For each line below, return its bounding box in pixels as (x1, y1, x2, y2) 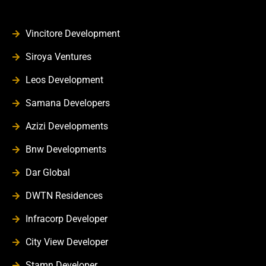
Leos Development (25, 74, 103, 85)
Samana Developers (25, 97, 110, 109)
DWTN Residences (25, 189, 103, 201)
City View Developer (25, 236, 108, 248)
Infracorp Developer (25, 213, 107, 224)
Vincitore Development (25, 27, 120, 39)
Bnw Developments (25, 143, 106, 155)
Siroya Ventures (25, 50, 91, 62)
